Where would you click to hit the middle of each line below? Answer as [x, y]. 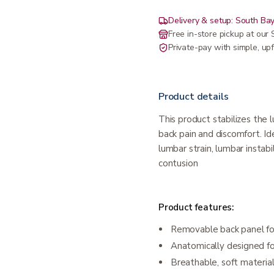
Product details [194, 97]
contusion [178, 163]
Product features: [196, 207]
